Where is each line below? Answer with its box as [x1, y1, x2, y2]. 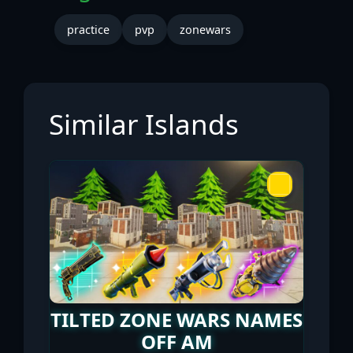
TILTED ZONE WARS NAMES [50, 306, 303, 333]
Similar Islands [49, 105, 239, 143]
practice [67, 21, 110, 37]
